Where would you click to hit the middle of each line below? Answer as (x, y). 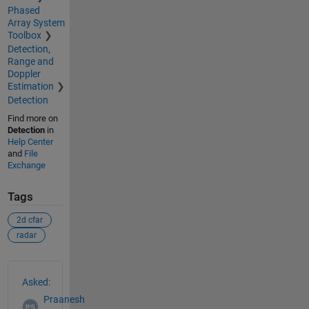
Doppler (24, 73)
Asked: (36, 282)
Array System (36, 22)
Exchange (26, 165)
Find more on (32, 118)
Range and (30, 61)
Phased (23, 10)
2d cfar (29, 220)
